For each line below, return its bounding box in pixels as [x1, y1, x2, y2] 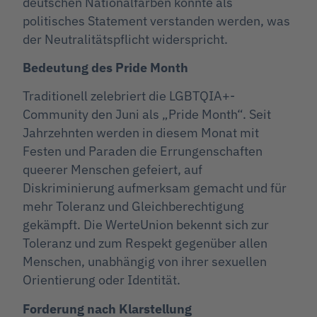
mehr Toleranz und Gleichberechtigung [23, 198, 244, 215]
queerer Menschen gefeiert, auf [23, 161, 202, 178]
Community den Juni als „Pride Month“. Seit [23, 106, 271, 123]
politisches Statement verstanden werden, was [23, 12, 290, 29]
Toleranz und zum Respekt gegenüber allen [23, 235, 267, 252]
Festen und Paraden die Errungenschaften [23, 143, 263, 160]
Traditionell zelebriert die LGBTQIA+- [23, 88, 235, 105]
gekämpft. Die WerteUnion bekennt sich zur [23, 217, 269, 234]
